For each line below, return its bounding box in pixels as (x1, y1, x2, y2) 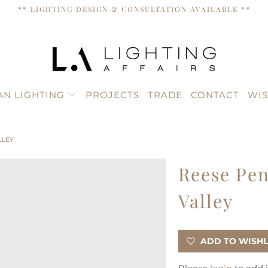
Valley (178, 188, 233, 213)
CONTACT (190, 89, 239, 100)
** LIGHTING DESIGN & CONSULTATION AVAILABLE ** (17, 4, 251, 14)
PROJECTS (85, 89, 139, 100)
